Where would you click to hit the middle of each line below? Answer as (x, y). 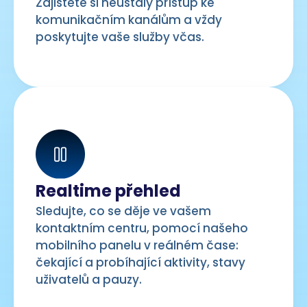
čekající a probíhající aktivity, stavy (140, 262)
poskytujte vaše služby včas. (120, 37)
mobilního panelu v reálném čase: (137, 245)
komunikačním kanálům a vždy (129, 20)
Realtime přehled (108, 191)
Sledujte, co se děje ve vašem (123, 211)
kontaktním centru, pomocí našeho (142, 228)
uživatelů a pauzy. (89, 279)
